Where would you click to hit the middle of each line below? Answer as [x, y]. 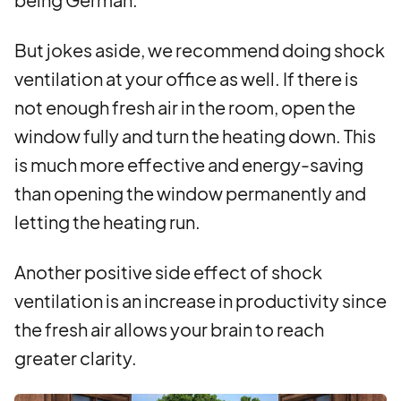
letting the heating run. [107, 222]
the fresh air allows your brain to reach [169, 329]
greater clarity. [77, 358]
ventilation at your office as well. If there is [186, 78]
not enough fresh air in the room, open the [185, 107]
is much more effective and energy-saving [189, 164]
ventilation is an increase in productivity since [200, 300]
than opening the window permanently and [190, 193]
